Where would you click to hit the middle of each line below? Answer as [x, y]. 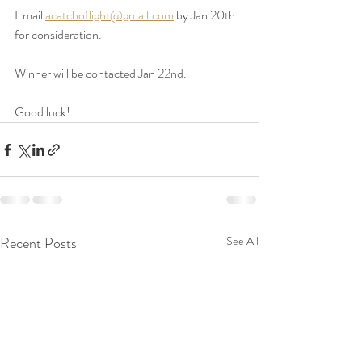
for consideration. [59, 35]
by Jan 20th [206, 15]
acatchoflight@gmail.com [109, 15]
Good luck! [44, 112]
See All [242, 241]
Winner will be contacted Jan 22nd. [102, 74]
